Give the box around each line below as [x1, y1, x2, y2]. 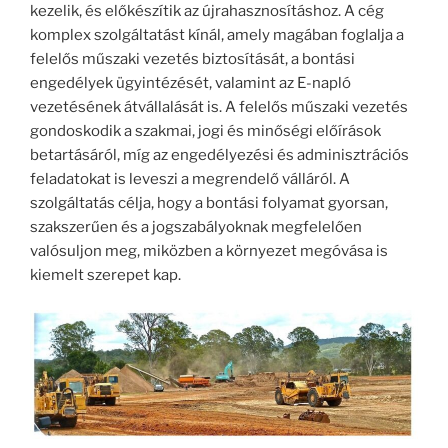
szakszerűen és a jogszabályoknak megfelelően [30, 218, 362, 236]
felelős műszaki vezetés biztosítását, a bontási [30, 50, 355, 68]
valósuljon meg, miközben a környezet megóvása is [30, 242, 388, 260]
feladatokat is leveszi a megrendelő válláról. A [30, 170, 350, 188]
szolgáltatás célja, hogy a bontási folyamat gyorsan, [30, 194, 388, 212]
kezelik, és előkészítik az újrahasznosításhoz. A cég [30, 2, 384, 20]
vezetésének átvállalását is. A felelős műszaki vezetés [30, 98, 408, 116]
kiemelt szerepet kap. [30, 266, 181, 284]
